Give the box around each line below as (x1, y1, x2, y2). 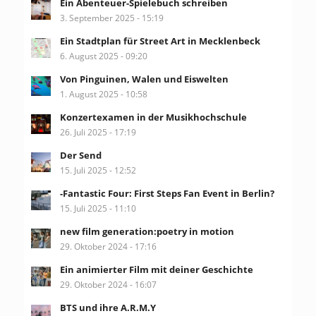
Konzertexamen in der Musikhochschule (59, 110, 247, 123)
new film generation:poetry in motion (59, 224, 234, 238)
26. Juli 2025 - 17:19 (59, 126, 136, 138)
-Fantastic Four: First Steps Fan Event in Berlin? (59, 186, 274, 200)
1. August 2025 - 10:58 (59, 87, 147, 99)
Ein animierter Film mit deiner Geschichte (59, 262, 253, 276)
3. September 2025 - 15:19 (59, 11, 164, 23)
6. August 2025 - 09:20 (59, 49, 147, 61)
